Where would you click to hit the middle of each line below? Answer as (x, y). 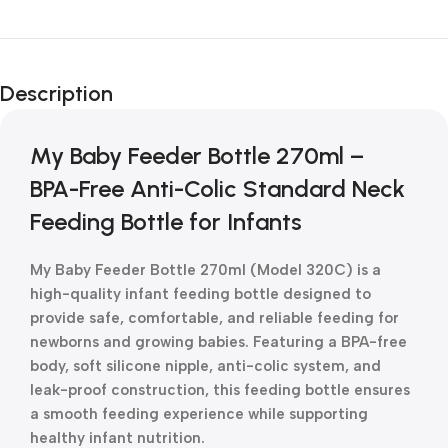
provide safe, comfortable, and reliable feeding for (214, 318)
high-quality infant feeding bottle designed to (200, 294)
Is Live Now (84, 93)
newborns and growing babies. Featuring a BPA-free (218, 342)
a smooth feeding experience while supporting (199, 414)
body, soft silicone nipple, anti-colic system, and (205, 366)
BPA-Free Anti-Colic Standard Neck (217, 188)
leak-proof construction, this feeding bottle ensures (220, 390)
